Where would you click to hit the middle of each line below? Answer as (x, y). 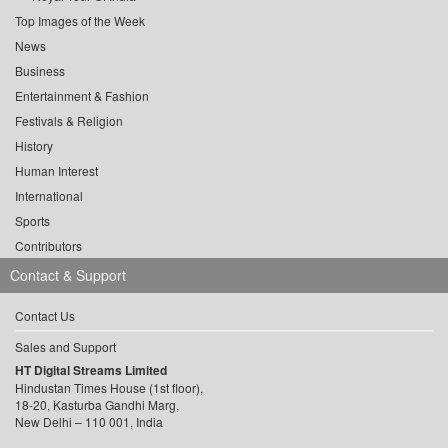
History (34, 146)
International (49, 196)
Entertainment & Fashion (82, 96)
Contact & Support (68, 275)
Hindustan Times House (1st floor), (109, 388)
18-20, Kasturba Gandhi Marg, (97, 405)
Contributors (48, 246)
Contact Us (45, 316)
